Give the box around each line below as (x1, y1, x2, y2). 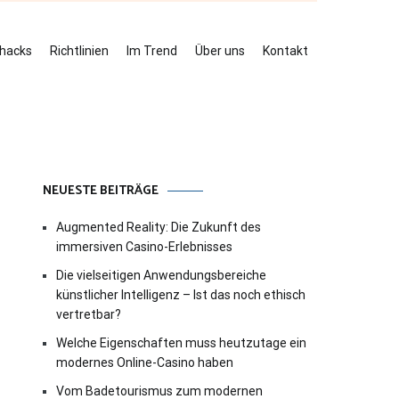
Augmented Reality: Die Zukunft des (56, 220, 261, 234)
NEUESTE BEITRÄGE (43, 181, 159, 201)
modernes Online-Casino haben (56, 355, 233, 370)
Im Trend (126, 44, 177, 58)
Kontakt (263, 44, 308, 58)
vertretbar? (56, 307, 121, 322)
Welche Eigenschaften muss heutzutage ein (56, 336, 306, 350)
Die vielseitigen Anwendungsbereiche (56, 268, 266, 282)
